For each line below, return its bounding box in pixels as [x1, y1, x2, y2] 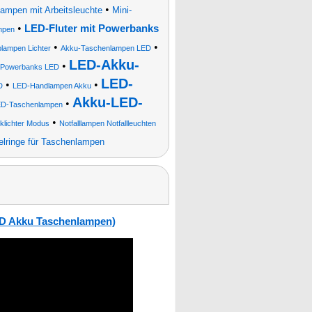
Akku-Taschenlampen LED [60, 44, 151, 52]
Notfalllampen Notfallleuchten [58, 119, 156, 127]
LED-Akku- [68, 57, 139, 72]
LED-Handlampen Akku [12, 81, 91, 90]
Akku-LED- [72, 95, 143, 110]
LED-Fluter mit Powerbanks [24, 23, 159, 34]
